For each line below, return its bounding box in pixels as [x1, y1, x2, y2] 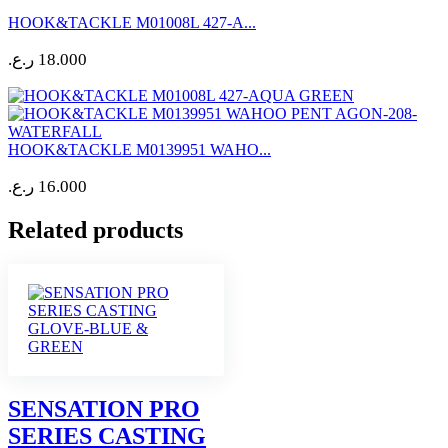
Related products [8, 216, 183, 243]
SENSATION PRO [8, 395, 200, 422]
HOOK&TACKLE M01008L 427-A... [8, 13, 256, 31]
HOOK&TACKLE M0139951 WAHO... [8, 140, 271, 158]
